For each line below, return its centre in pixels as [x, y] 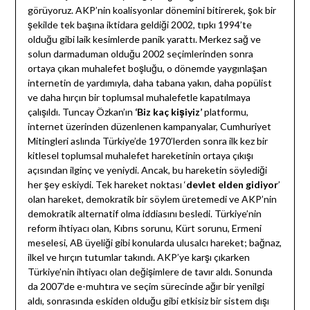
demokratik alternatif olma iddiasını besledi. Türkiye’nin [144, 214]
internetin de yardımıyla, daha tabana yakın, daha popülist [149, 83]
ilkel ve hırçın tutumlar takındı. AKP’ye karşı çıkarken [138, 257]
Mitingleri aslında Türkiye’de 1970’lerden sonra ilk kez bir [147, 141]
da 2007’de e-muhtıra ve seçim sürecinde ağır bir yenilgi [146, 286]
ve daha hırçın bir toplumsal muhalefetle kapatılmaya [139, 98]
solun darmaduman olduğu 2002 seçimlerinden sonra [140, 54]
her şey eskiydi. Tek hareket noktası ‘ [107, 185]
